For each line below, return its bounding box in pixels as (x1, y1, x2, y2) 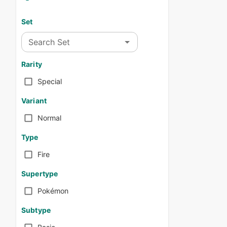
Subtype (21, 206, 51, 215)
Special (37, 77, 62, 86)
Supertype (21, 169, 58, 178)
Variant (21, 96, 47, 105)
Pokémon (37, 186, 68, 195)
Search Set (28, 36, 70, 47)
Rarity (21, 60, 42, 69)
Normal (37, 113, 61, 122)
